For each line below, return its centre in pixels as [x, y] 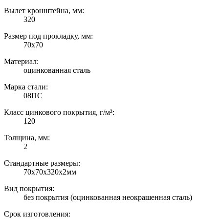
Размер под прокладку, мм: [48, 36]
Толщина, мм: [27, 138]
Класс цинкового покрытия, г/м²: [59, 112]
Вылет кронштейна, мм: [44, 11]
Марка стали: [26, 87]
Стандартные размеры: [42, 163]
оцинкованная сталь [57, 70]
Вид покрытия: [29, 189]
